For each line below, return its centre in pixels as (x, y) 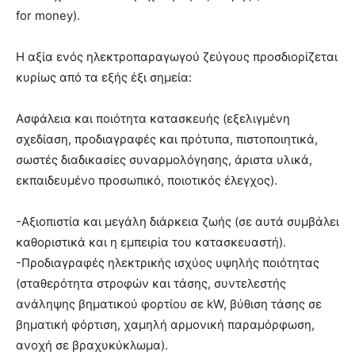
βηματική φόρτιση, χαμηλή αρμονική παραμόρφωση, (165, 325)
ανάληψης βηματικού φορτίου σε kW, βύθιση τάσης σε (169, 304)
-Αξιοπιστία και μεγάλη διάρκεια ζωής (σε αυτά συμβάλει (177, 222)
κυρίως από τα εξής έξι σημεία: (104, 78)
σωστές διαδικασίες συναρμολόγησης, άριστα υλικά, (164, 160)
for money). (48, 16)
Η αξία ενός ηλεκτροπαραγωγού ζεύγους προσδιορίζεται (177, 57)
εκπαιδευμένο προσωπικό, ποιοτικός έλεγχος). (147, 181)
